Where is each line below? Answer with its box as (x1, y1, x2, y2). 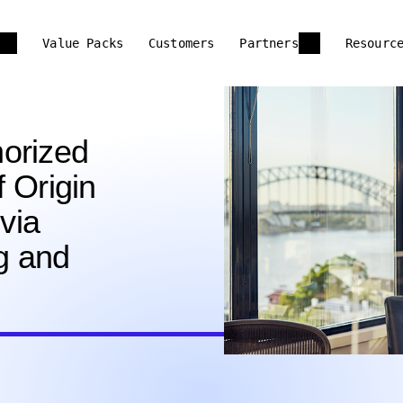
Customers (148, 36, 215, 50)
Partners (239, 36, 299, 50)
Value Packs (42, 36, 124, 50)
